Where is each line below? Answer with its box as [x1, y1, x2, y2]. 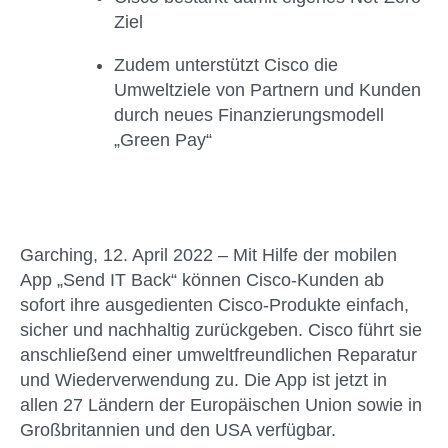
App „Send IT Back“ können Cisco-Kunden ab [20, 270, 384, 291]
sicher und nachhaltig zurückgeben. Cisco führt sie [20, 320, 422, 341]
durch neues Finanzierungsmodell [114, 105, 384, 125]
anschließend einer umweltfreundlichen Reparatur [20, 345, 417, 366]
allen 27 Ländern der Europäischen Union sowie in [20, 395, 422, 416]
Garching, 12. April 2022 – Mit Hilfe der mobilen [20, 245, 397, 266]
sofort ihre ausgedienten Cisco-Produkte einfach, [20, 295, 409, 316]
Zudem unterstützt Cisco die [114, 55, 338, 75]
